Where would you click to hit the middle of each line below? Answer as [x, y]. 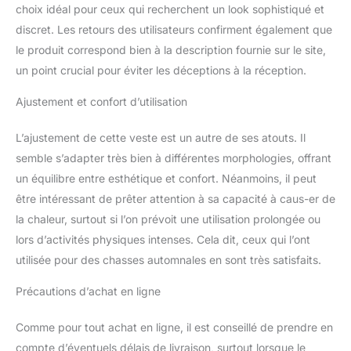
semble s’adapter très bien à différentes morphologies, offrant [174, 157]
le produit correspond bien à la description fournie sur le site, [171, 49]
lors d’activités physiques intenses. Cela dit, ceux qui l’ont [163, 239]
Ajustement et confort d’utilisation [101, 101]
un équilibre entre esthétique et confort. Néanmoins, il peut [166, 178]
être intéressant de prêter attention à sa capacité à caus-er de [175, 198]
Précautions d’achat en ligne [88, 291]
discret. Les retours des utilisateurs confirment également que [174, 29]
